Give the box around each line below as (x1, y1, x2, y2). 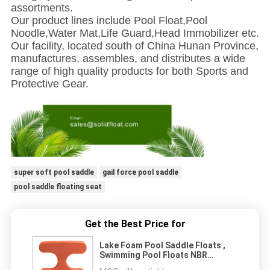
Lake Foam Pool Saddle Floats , (99, 240, 225, 251)
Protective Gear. (10, 77, 89, 90)
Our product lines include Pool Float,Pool (10, 14, 207, 27)
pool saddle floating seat (13, 182, 102, 191)
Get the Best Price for (84, 218, 186, 230)
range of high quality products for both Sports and (10, 64, 248, 77)
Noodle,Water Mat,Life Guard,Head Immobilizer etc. (10, 27, 259, 39)
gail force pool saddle (102, 168, 178, 177)
